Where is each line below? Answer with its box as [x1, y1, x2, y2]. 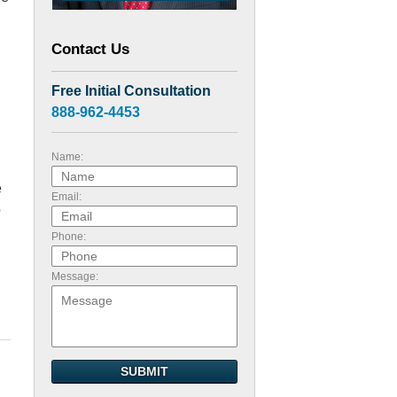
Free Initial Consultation [51, 83, 211, 98]
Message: [51, 270, 98, 283]
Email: [51, 191, 82, 203]
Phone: [51, 230, 86, 243]
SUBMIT [121, 364, 168, 378]
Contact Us [51, 41, 129, 58]
